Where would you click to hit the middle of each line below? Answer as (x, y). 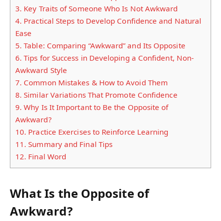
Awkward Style (41, 70)
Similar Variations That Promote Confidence (100, 95)
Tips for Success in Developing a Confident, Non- (108, 58)
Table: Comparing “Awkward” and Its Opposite (104, 46)
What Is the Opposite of (79, 193)
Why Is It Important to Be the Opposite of (95, 107)
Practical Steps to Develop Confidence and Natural (112, 21)
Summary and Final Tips (70, 144)
